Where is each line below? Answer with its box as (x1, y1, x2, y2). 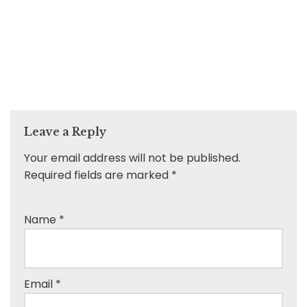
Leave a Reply (24, 124, 106, 138)
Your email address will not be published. (24, 149, 241, 166)
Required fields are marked (24, 167, 171, 183)
